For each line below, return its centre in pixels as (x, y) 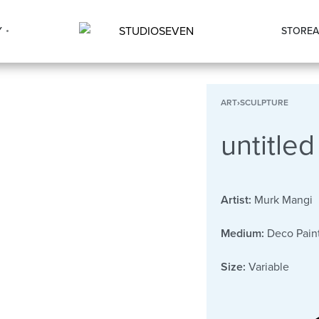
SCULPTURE (264, 102)
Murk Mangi (282, 200)
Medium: (242, 233)
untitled (267, 145)
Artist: (236, 200)
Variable (267, 267)
